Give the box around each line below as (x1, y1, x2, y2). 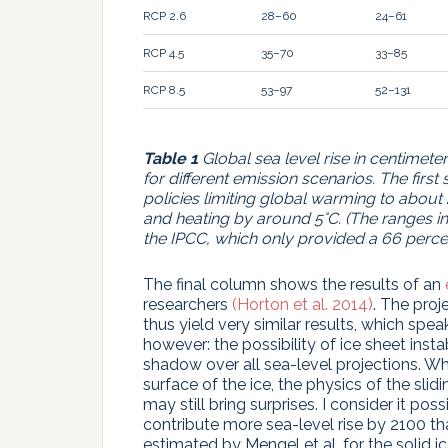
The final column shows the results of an (143, 274, 445, 294)
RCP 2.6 (143, 8, 186, 23)
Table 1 (143, 148, 198, 168)
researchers (143, 294, 232, 314)
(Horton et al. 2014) (232, 294, 373, 314)
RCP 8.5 (143, 82, 185, 97)
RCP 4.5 (143, 45, 184, 60)
